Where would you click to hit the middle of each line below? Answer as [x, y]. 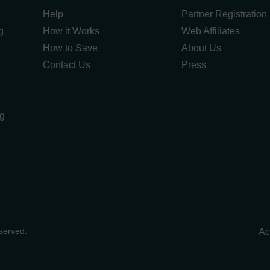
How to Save [70, 48]
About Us [201, 48]
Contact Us [67, 65]
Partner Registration [224, 14]
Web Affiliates [210, 31]
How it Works [71, 31]
